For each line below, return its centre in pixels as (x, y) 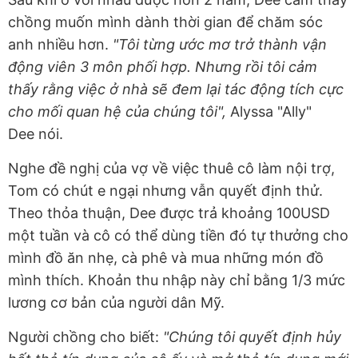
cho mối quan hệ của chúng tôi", (119, 112)
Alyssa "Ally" (271, 112)
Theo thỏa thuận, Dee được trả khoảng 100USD (169, 213)
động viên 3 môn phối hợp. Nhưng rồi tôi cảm (163, 67)
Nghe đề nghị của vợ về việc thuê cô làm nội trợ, (171, 169)
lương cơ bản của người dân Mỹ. (116, 303)
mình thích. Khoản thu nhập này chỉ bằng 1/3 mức (177, 280)
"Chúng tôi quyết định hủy (252, 337)
